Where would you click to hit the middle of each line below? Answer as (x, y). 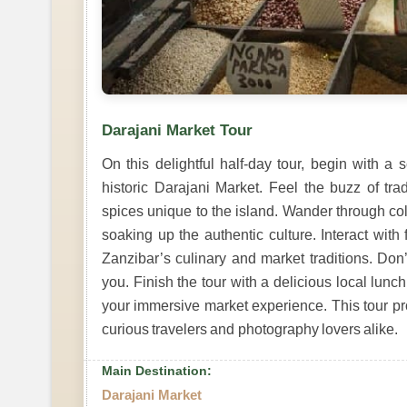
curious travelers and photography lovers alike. (250, 329)
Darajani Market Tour (177, 130)
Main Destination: (157, 370)
